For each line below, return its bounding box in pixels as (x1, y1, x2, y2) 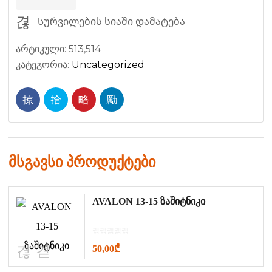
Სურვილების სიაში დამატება (38, 16, 185, 27)
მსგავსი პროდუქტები (8, 154, 155, 170)
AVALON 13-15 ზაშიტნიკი (92, 196, 205, 206)
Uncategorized (72, 59, 144, 70)
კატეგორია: (16, 59, 72, 70)
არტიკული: (16, 43, 69, 55)
